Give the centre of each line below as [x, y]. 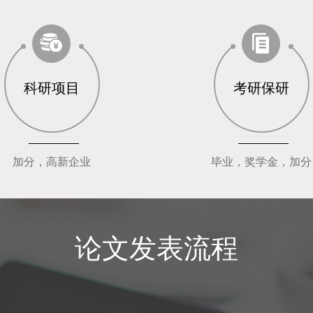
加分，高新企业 [52, 162]
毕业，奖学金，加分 [261, 162]
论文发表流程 [156, 248]
